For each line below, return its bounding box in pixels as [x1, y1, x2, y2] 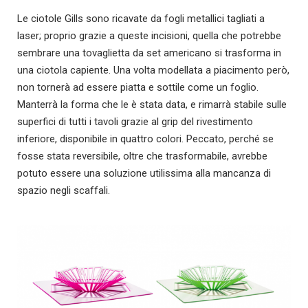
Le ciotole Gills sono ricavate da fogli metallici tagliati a [17, 12, 265, 25]
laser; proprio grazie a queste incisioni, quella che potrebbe [17, 30, 281, 43]
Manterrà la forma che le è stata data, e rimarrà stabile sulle [17, 98, 287, 111]
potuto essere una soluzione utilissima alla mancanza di [17, 167, 271, 180]
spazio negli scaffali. [17, 184, 110, 197]
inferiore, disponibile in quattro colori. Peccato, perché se [17, 133, 274, 146]
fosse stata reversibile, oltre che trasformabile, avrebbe [17, 150, 267, 163]
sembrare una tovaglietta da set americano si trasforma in [17, 47, 281, 60]
